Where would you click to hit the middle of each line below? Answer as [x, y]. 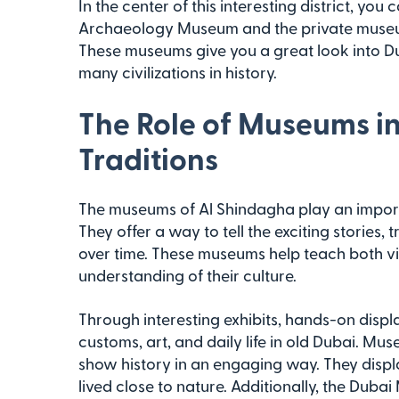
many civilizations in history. [178, 72]
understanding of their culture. [187, 275]
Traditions [148, 158]
